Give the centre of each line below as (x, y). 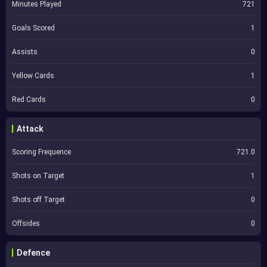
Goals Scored (33, 28)
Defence (33, 253)
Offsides (26, 223)
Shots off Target (38, 200)
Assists (25, 52)
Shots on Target (38, 176)
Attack (30, 129)
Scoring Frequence (41, 152)
